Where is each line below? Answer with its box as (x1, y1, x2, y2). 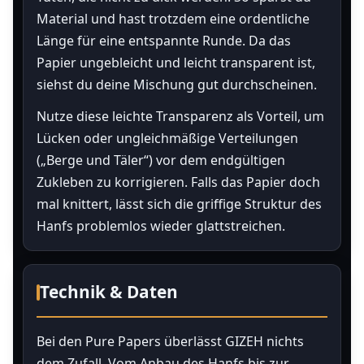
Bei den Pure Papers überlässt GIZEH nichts (37, 332, 304, 350)
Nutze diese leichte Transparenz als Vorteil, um (37, 107, 324, 125)
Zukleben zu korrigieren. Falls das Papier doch (37, 173, 320, 191)
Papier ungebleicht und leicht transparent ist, (37, 54, 315, 71)
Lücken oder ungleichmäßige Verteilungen (37, 129, 298, 147)
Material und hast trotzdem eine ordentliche (37, 10, 310, 28)
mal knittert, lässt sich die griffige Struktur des (37, 195, 322, 213)
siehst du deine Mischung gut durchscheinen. (37, 76, 317, 93)
